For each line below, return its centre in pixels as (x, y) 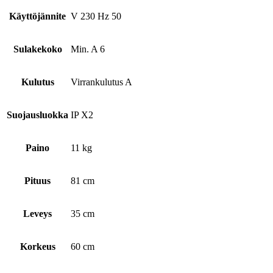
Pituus (37, 181)
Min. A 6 (88, 49)
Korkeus (37, 247)
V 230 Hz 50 (96, 16)
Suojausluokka (37, 115)
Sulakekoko (37, 49)
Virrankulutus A (101, 82)
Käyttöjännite (37, 16)
